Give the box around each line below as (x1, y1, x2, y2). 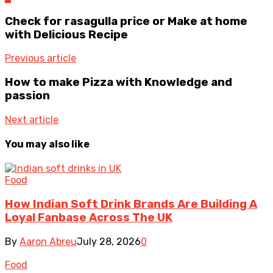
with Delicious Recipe (5, 27, 128, 41)
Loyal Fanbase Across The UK (5, 210, 172, 224)
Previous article (5, 52, 76, 65)
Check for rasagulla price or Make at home (5, 14, 247, 28)
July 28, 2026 (77, 235, 141, 247)
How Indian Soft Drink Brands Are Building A (5, 197, 257, 211)
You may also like (5, 138, 90, 150)
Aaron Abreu (19, 235, 77, 247)
